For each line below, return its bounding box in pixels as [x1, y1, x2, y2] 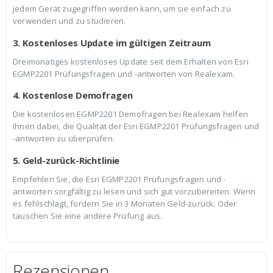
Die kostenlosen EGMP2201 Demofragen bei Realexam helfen [13, 108, 249, 120]
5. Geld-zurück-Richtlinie [13, 154, 120, 166]
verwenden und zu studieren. [13, 15, 126, 26]
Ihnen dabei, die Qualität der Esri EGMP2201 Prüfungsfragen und [13, 121, 260, 132]
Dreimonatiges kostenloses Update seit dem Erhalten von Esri [13, 55, 249, 67]
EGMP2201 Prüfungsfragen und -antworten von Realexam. [13, 68, 235, 79]
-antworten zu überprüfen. [13, 133, 115, 144]
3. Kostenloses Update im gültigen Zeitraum [13, 36, 211, 49]
